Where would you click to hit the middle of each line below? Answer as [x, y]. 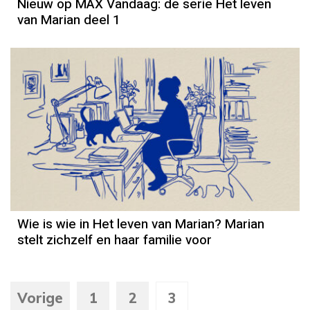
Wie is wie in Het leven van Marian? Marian [141, 225]
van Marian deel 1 [69, 20]
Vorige [40, 298]
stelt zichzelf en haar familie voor [115, 240]
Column [158, 142]
